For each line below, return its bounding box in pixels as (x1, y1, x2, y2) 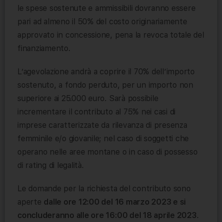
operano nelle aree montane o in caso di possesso (17, 147, 198, 157)
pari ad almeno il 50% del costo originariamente (17, 16, 187, 26)
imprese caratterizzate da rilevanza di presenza (17, 120, 187, 130)
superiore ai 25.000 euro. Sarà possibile (17, 93, 159, 103)
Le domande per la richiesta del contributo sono (17, 183, 191, 193)
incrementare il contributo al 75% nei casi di (17, 107, 176, 116)
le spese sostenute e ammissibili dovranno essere (17, 3, 196, 13)
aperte (17, 197, 44, 207)
